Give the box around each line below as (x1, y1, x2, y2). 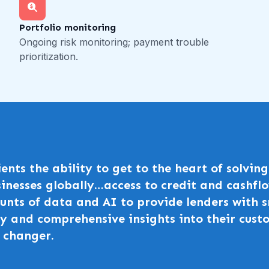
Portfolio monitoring (19, 22, 116, 34)
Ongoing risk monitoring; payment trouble (19, 36, 209, 49)
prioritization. (19, 50, 78, 63)
